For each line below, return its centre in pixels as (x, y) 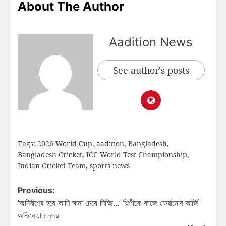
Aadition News (151, 42)
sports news (110, 165)
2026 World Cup (65, 143)
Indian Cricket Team (52, 165)
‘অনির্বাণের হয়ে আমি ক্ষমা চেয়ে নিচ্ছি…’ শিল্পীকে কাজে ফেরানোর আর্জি (108, 203)
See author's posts (151, 70)
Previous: (36, 190)
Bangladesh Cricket (50, 154)
